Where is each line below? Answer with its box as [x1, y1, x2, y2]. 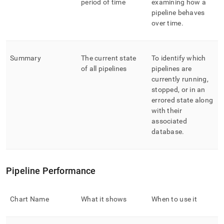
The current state [81, 54, 136, 62]
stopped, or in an [151, 85, 205, 93]
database [151, 127, 182, 135]
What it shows [81, 195, 127, 203]
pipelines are [151, 64, 192, 72]
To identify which [151, 54, 206, 62]
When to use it [151, 195, 197, 203]
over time [151, 19, 181, 27]
